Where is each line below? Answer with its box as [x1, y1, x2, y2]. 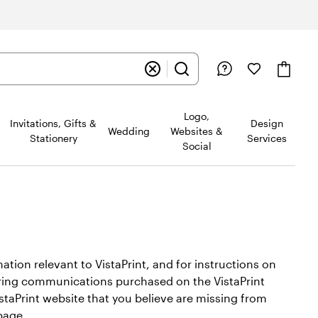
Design [250, 117, 283, 129]
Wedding [108, 124, 150, 137]
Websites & [170, 124, 224, 137]
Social [182, 139, 212, 152]
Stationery [29, 132, 77, 144]
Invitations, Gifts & [10, 117, 97, 129]
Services [246, 132, 287, 144]
